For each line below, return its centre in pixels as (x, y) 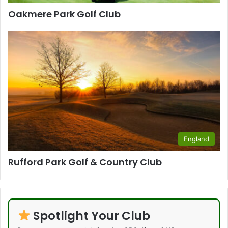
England (196, 139)
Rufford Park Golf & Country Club (85, 162)
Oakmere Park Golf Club (64, 14)
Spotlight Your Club (91, 216)
